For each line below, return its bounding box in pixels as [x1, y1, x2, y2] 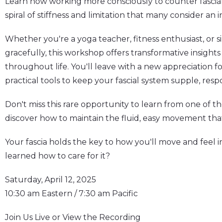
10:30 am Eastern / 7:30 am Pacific [5, 188, 138, 198]
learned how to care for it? [5, 151, 110, 161]
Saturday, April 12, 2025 [5, 174, 96, 184]
